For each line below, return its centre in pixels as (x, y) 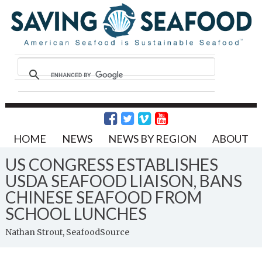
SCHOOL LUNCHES (76, 213)
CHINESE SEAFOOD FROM (103, 197)
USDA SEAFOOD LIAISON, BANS (123, 180)
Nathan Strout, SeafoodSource (67, 232)
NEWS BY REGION (152, 138)
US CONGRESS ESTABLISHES (111, 164)
